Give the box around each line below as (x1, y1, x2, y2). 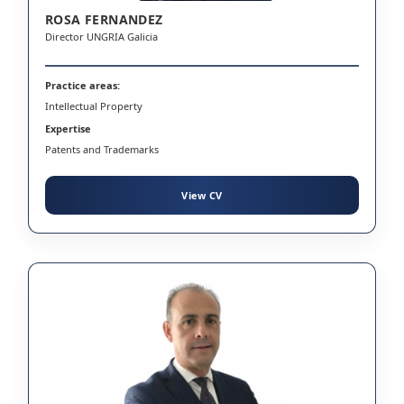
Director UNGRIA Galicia (45, 29, 158, 43)
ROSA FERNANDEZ (45, 10, 163, 28)
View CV (181, 188, 223, 202)
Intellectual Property (45, 98, 142, 113)
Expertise (45, 121, 91, 135)
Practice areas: (45, 78, 120, 92)
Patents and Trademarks (45, 142, 159, 156)
